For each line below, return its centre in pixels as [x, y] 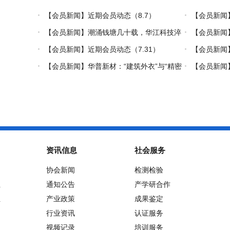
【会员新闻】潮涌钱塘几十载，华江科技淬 [113, 32]
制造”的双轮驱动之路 [69, 80]
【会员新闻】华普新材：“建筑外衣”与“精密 [113, 66]
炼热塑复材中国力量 [68, 46]
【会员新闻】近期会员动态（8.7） [100, 15]
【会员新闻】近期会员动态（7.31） [102, 49]
